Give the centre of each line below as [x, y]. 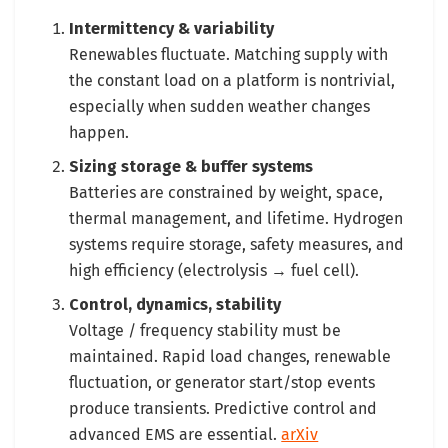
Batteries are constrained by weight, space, [226, 192]
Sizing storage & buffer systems [191, 166]
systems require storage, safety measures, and [237, 244]
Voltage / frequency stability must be [205, 330]
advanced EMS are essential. [175, 434]
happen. [99, 132]
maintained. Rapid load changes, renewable [230, 356]
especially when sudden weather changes [220, 106]
